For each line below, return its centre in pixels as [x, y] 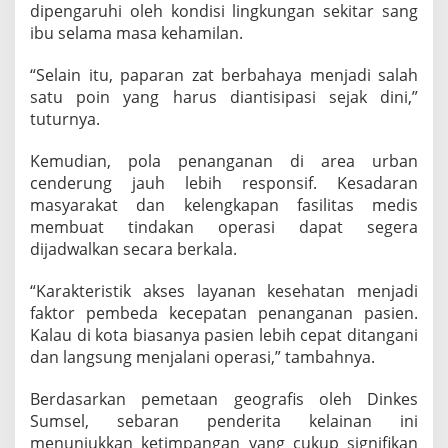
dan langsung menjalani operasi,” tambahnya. [202, 357]
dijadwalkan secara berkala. [133, 249]
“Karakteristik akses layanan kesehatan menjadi [224, 291]
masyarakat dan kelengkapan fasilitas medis [224, 205]
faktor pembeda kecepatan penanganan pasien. [224, 313]
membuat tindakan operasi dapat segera [224, 227]
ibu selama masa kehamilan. [136, 33]
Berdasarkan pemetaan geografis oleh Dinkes [224, 399]
